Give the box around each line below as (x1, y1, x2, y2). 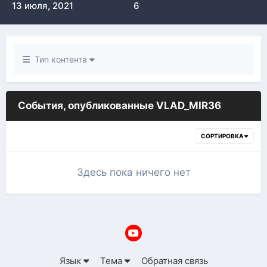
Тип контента (30, 54, 89, 64)
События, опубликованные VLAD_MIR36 (18, 100, 221, 111)
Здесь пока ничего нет (76, 166, 191, 178)
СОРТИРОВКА (201, 132, 244, 139)
